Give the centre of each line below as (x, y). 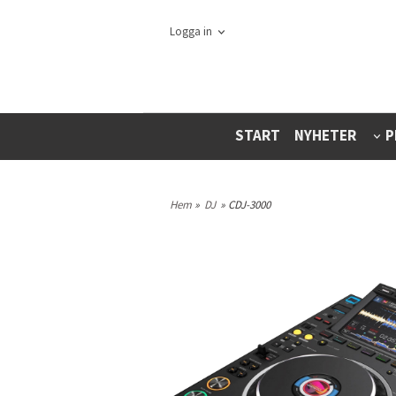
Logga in (191, 32)
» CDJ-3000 (245, 205)
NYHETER (325, 135)
